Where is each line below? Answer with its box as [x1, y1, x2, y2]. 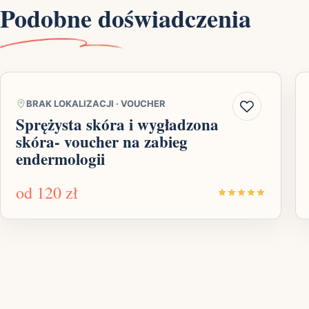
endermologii [16, 147, 105, 171]
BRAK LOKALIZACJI [26, 98, 114, 110]
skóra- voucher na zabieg [16, 130, 188, 154]
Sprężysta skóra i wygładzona [16, 112, 219, 137]
